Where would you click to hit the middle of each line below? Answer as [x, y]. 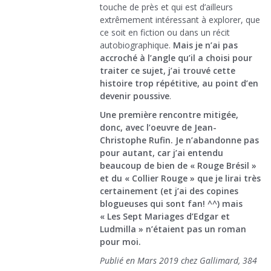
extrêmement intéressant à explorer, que [180, 20]
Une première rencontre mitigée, [169, 115]
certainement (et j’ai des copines [169, 191]
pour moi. [122, 242]
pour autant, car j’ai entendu [162, 153]
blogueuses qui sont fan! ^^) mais [171, 204]
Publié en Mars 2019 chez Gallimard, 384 [178, 261]
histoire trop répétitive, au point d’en [179, 83]
